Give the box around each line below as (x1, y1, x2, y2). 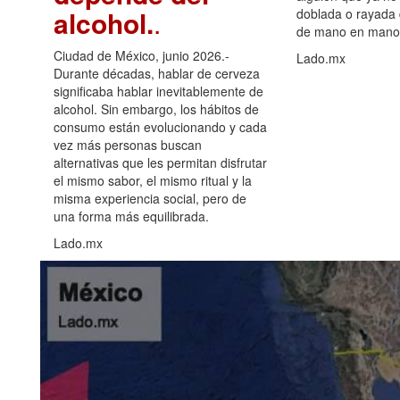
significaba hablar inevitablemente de (54, 81, 263, 100)
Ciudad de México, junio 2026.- (54, 46, 229, 64)
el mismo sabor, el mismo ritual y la (54, 171, 252, 189)
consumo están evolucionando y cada (54, 117, 267, 136)
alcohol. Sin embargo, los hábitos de (54, 99, 259, 118)
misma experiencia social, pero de (54, 188, 246, 207)
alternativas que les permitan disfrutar (54, 153, 267, 171)
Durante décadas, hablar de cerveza (54, 63, 260, 82)
